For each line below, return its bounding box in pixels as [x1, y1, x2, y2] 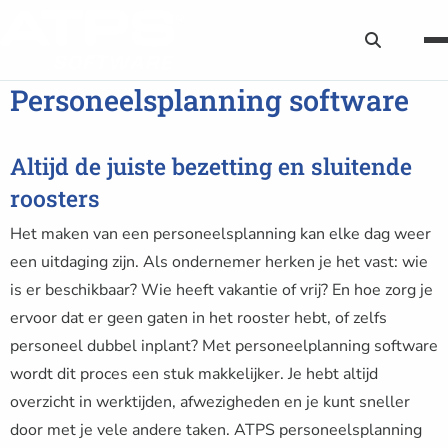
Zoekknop [371, 35, 442, 58]
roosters [10, 183, 100, 213]
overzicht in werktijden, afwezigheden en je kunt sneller [10, 391, 410, 413]
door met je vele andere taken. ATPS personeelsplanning [10, 419, 422, 441]
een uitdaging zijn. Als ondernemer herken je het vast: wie [10, 251, 428, 273]
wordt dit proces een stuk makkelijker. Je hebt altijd [10, 363, 378, 385]
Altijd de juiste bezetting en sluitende [10, 151, 412, 181]
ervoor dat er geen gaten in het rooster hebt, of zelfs [10, 307, 387, 329]
